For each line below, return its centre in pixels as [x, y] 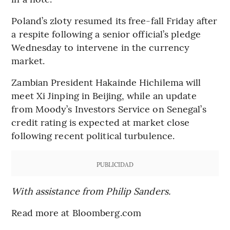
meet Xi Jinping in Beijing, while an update [104, 95]
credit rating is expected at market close [101, 122]
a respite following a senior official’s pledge [106, 33]
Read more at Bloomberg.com [76, 212]
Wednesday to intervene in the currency [101, 47]
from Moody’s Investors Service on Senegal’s [109, 108]
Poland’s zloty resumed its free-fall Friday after [114, 20]
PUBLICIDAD [115, 164]
